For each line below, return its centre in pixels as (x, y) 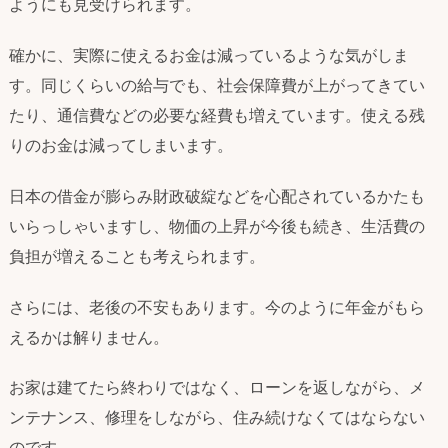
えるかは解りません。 (89, 336)
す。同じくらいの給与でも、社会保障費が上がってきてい (217, 84)
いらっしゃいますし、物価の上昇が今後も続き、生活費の (217, 225)
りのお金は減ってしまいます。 (121, 144)
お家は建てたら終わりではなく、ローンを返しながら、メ (217, 387)
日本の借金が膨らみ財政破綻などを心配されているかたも (217, 195)
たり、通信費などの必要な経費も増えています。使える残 (217, 114)
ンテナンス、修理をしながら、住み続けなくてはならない (217, 417)
